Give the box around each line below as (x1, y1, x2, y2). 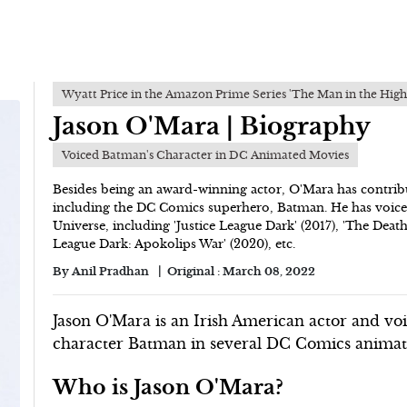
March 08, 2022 (223, 264, 316, 278)
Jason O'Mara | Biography (53, 112, 372, 141)
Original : (167, 264, 223, 278)
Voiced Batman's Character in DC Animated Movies (62, 148, 350, 162)
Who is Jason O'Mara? (53, 374, 284, 400)
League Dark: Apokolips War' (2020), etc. (53, 237, 296, 252)
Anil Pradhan (72, 264, 150, 278)
